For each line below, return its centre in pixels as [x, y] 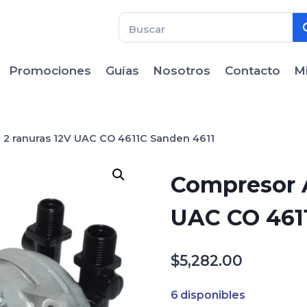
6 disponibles [208, 295]
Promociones [50, 71]
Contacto [252, 71]
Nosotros [182, 71]
